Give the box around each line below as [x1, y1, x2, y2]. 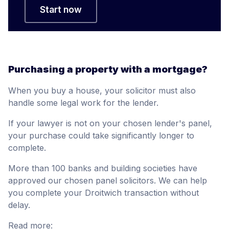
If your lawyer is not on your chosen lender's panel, [8, 118, 212, 129]
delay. [8, 200, 30, 211]
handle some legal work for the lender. [8, 98, 158, 108]
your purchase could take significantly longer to [8, 130, 194, 141]
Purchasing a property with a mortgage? [8, 63, 208, 75]
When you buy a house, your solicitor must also [8, 85, 196, 96]
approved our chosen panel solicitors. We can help [8, 175, 207, 186]
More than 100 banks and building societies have [8, 163, 197, 174]
